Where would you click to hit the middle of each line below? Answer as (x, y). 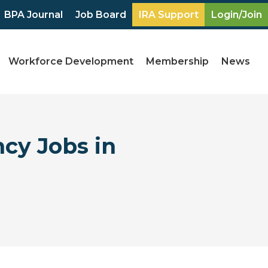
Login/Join (237, 15)
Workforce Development (71, 62)
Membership (178, 62)
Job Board (101, 15)
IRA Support (169, 15)
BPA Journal (34, 15)
